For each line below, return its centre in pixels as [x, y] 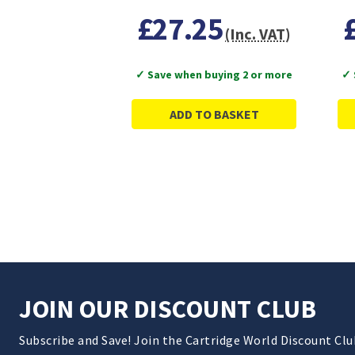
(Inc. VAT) [258, 33]
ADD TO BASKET [214, 114]
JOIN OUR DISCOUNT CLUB [168, 309]
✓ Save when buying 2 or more [214, 74]
